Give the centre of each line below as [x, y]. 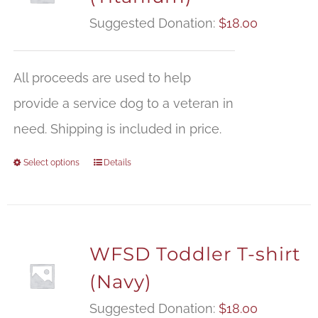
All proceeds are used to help [102, 78]
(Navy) [120, 282]
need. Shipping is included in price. [117, 129]
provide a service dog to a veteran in [123, 104]
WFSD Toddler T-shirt [195, 254]
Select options [51, 163]
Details [117, 163]
